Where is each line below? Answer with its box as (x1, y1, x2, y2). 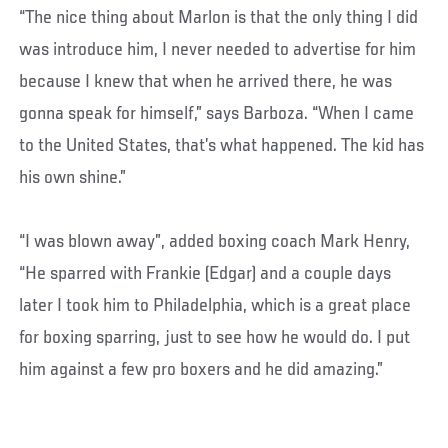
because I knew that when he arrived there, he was (19, 71, 393, 92)
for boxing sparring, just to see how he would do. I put (19, 327, 411, 348)
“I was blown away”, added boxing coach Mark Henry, (19, 231, 411, 252)
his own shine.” (19, 167, 127, 188)
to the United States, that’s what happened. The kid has (19, 135, 425, 156)
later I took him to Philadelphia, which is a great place (19, 295, 412, 316)
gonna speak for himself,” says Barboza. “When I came (19, 103, 415, 124)
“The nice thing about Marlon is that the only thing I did (19, 7, 419, 28)
